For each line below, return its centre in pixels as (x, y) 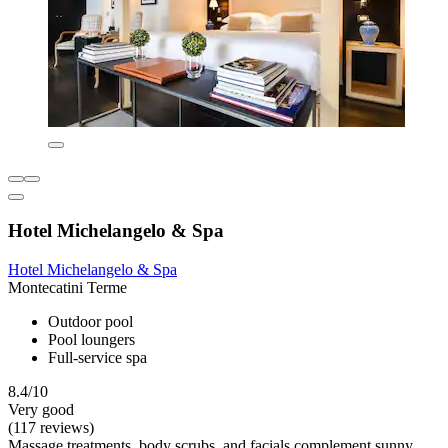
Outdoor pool (90, 321)
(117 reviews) (51, 427)
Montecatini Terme (67, 287)
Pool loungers (91, 339)
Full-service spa (97, 357)
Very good (41, 409)
